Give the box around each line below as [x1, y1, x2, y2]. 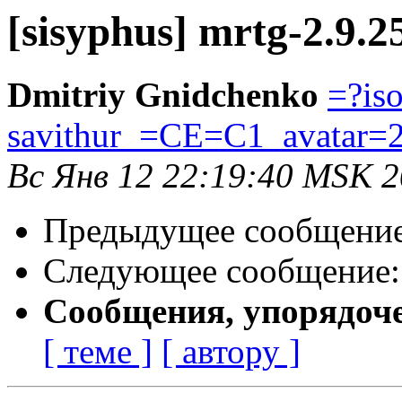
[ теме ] [43, 332, 153, 371]
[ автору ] [162, 332, 301, 371]
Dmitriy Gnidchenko [7, 75, 319, 115]
